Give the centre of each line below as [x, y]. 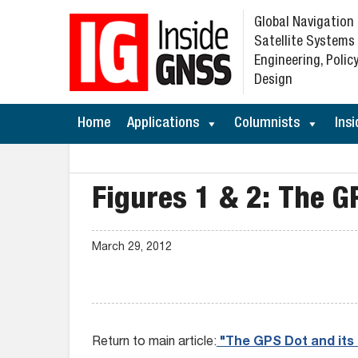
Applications [163, 124]
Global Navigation [304, 23]
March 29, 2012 [132, 248]
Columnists [267, 124]
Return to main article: [154, 343]
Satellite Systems [304, 42]
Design [273, 81]
